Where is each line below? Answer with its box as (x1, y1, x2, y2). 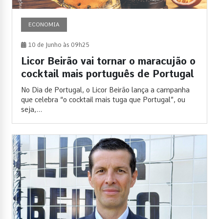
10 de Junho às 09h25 (26, 41, 89, 48)
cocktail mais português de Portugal (21, 67, 194, 80)
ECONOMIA (28, 21, 60, 28)
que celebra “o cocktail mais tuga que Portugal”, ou (21, 95, 185, 104)
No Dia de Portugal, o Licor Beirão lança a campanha (21, 86, 190, 94)
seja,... (21, 105, 42, 113)
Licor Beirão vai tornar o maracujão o (21, 55, 196, 67)
